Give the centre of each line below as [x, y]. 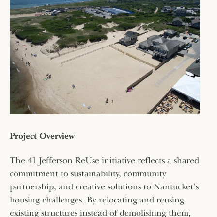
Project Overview [42, 136]
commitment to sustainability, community [88, 173]
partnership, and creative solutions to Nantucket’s [104, 186]
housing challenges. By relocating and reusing [97, 200]
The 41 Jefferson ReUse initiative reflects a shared [104, 160]
